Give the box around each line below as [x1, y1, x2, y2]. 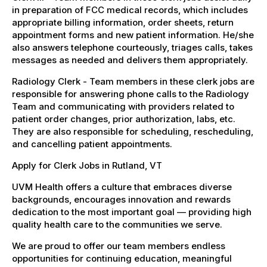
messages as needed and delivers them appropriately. [12, 54, 248, 66]
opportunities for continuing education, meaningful [12, 252, 232, 264]
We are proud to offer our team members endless [12, 240, 225, 252]
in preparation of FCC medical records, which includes [12, 4, 248, 15]
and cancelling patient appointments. [12, 138, 172, 150]
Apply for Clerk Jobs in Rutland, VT [12, 159, 162, 171]
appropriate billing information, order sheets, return [12, 16, 234, 28]
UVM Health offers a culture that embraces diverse [12, 181, 232, 193]
